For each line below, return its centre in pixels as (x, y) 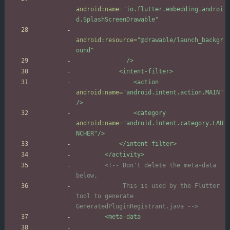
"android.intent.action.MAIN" (173, 93)
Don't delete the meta (159, 166)
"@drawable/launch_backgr (180, 40)
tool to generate (105, 196)
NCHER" (87, 134)
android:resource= (107, 40)
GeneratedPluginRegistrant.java (132, 207)
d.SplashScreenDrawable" (117, 20)
